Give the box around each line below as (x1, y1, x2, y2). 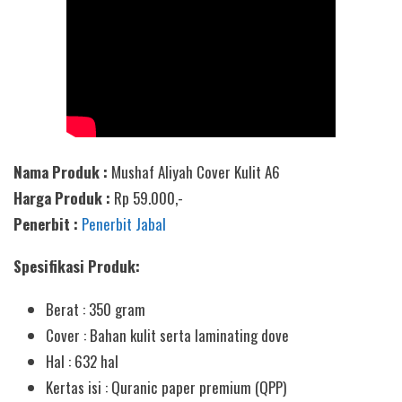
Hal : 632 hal (46, 349, 119, 372)
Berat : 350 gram (46, 297, 146, 320)
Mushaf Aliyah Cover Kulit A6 (111, 161, 280, 184)
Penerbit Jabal (82, 213, 166, 236)
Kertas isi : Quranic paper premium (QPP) (46, 375, 287, 398)
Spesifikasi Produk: (13, 255, 140, 278)
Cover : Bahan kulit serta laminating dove (46, 323, 290, 346)
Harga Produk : (13, 187, 114, 210)
